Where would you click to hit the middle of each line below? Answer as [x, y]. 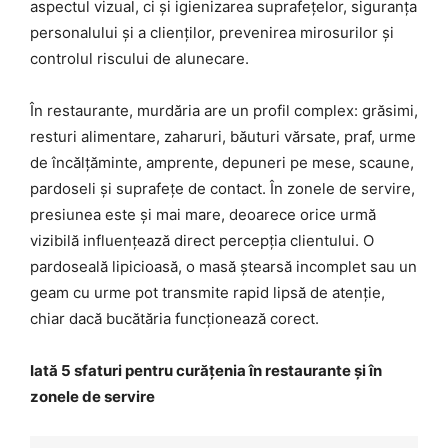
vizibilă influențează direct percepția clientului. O [202, 240]
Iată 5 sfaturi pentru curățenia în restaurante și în [206, 370]
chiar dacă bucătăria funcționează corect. [174, 318]
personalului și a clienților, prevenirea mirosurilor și [212, 32]
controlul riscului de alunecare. [139, 58]
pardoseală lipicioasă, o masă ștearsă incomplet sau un [223, 266]
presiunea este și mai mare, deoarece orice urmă [203, 214]
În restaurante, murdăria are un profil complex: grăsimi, [224, 110]
